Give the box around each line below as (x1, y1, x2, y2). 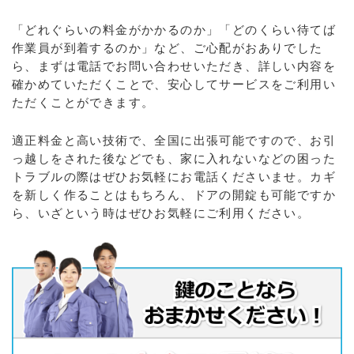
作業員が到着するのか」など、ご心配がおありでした (12, 41, 323, 55)
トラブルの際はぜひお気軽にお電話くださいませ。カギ (12, 170, 336, 184)
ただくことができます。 (12, 96, 155, 110)
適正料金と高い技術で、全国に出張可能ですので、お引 (12, 134, 336, 148)
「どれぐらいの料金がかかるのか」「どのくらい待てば (12, 23, 336, 37)
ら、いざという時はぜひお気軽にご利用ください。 (12, 206, 311, 220)
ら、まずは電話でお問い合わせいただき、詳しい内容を (12, 59, 336, 73)
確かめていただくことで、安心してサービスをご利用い (12, 77, 336, 92)
